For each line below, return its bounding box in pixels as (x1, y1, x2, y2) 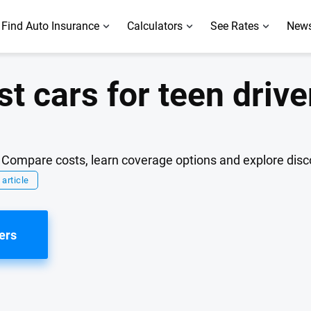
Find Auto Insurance (1, 19, 99, 33)
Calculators (127, 19, 183, 33)
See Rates (210, 19, 259, 33)
